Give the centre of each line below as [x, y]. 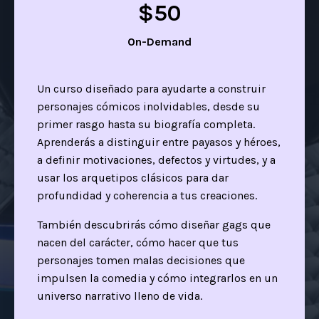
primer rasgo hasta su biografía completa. [146, 124]
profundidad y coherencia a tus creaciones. [147, 195]
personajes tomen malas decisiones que [141, 260]
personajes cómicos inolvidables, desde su [148, 106]
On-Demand [159, 41]
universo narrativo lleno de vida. [120, 296]
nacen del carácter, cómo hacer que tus [138, 242]
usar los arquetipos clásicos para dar [133, 177]
